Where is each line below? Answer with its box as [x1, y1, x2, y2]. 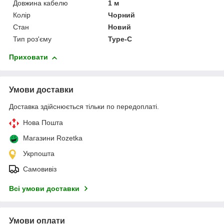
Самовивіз [23, 165, 56, 173]
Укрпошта [23, 149, 54, 158]
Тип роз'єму [13, 35, 51, 43]
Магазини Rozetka [23, 134, 82, 142]
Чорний [108, 11, 135, 19]
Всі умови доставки [9, 184, 79, 193]
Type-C [108, 35, 132, 43]
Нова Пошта [23, 118, 63, 127]
